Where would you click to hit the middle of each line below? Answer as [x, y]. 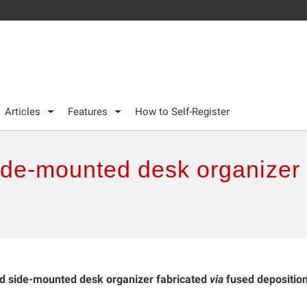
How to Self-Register [182, 111]
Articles [23, 111]
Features [88, 111]
